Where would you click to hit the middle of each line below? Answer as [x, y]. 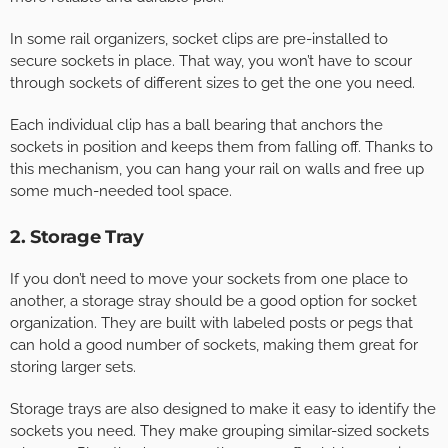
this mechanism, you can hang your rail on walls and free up [217, 169]
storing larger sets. [73, 367]
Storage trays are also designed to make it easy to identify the [223, 409]
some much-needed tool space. [121, 191]
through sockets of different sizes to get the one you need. [212, 83]
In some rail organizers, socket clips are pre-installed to [199, 39]
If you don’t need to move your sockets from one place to [209, 279]
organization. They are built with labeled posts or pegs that [211, 323]
